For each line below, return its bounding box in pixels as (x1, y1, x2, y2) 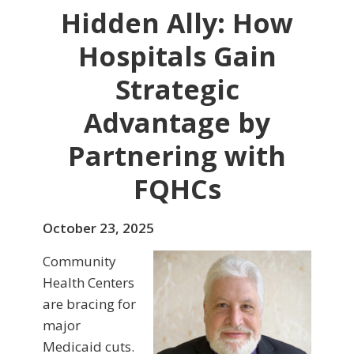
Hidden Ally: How (61, 5, 293, 42)
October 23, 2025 (43, 219, 154, 238)
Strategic (115, 71, 239, 108)
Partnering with (68, 137, 286, 175)
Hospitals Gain (77, 38, 277, 75)
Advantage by (84, 104, 270, 141)
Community (43, 252, 116, 271)
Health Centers (43, 273, 134, 292)
